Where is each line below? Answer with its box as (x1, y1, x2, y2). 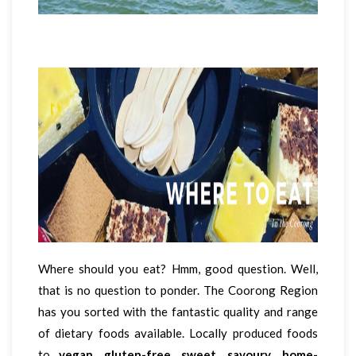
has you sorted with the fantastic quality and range (38, 304, 318, 319)
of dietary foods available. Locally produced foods (38, 326, 318, 341)
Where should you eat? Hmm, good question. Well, (38, 261, 318, 277)
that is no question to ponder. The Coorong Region (38, 283, 318, 298)
